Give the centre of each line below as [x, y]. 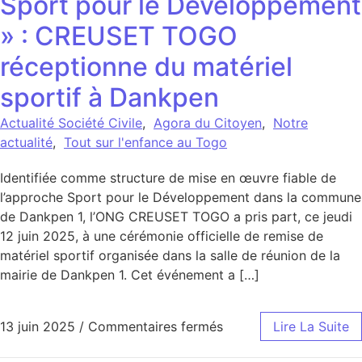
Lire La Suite [311, 327]
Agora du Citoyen [208, 123]
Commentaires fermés [156, 327]
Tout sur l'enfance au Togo [145, 142]
